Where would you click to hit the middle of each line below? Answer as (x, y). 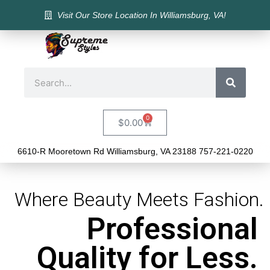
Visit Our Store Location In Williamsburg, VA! (142, 15)
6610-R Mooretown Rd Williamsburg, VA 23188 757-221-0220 (135, 151)
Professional (172, 229)
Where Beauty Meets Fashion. (139, 199)
